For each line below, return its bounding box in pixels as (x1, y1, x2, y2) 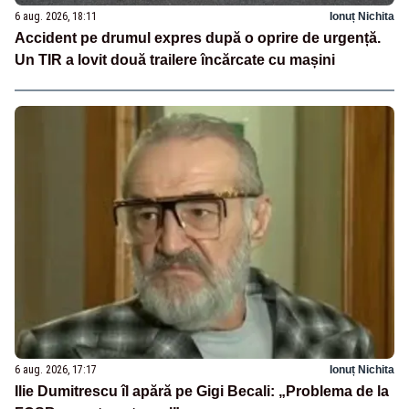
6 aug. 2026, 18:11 (15, 10, 97, 24)
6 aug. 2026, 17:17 (15, 362, 97, 376)
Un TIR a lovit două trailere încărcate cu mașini (15, 52, 335, 68)
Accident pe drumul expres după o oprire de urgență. (15, 30, 381, 47)
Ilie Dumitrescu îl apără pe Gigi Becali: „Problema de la (15, 383, 389, 399)
